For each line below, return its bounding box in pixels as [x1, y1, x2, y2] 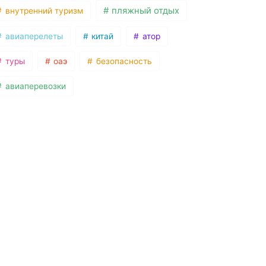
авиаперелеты [2, 31, 63, 42]
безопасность [93, 56, 152, 66]
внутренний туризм [2, 6, 83, 16]
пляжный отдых [109, 5, 180, 17]
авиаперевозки [2, 81, 66, 91]
